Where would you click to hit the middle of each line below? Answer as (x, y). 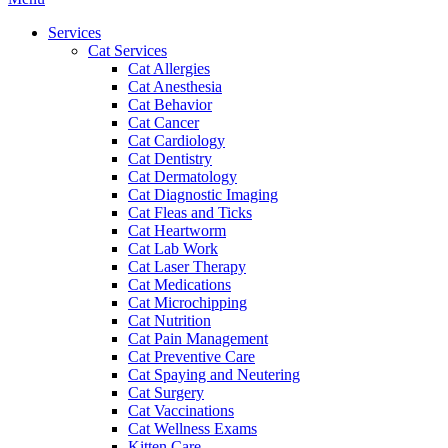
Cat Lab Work (173, 248)
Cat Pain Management (198, 338)
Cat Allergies (169, 68)
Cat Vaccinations (181, 410)
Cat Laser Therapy (187, 266)
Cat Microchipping (187, 302)
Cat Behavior (170, 104)
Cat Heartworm (177, 230)
